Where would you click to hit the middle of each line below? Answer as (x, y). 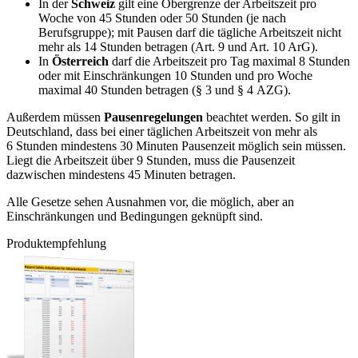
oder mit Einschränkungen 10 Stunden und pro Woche (175, 76)
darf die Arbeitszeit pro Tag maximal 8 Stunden (231, 62)
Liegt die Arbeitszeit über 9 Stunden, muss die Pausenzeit (151, 161)
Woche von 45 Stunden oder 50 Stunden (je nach (162, 18)
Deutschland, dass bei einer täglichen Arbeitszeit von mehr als (162, 132)
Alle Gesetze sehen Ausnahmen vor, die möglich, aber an (150, 202)
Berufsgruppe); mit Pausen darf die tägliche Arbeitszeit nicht (190, 33)
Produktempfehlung (56, 244)
